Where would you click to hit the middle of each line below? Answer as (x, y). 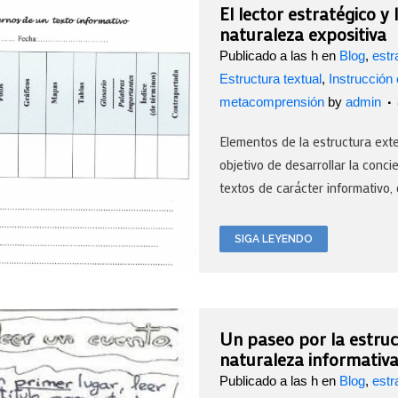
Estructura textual (271, 78)
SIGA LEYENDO (274, 239)
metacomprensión (272, 101)
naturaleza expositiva (303, 33)
